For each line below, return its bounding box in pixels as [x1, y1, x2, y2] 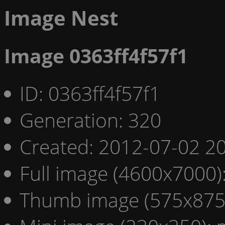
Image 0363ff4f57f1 [4, 42, 188, 69]
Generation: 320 [20, 106, 161, 133]
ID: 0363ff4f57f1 [20, 79, 160, 106]
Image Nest [4, 4, 118, 32]
